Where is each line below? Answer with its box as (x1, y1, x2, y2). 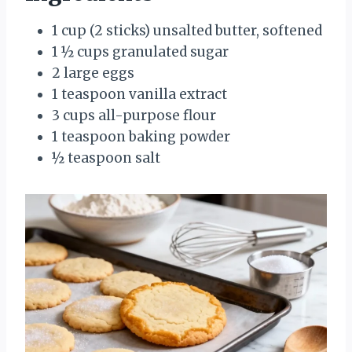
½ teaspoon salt (52, 148, 160, 167)
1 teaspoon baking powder (52, 127, 230, 145)
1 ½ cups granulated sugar (52, 42, 229, 60)
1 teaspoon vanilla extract (52, 85, 227, 103)
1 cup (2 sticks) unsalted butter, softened (52, 21, 322, 39)
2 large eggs (52, 64, 134, 82)
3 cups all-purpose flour (52, 106, 216, 124)
